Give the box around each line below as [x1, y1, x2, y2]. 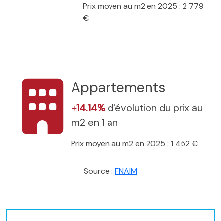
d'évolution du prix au [108, 101, 203, 114]
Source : [84, 165, 115, 176]
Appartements [71, 78, 165, 97]
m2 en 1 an [71, 115, 118, 129]
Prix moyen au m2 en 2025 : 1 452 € [71, 138, 198, 148]
